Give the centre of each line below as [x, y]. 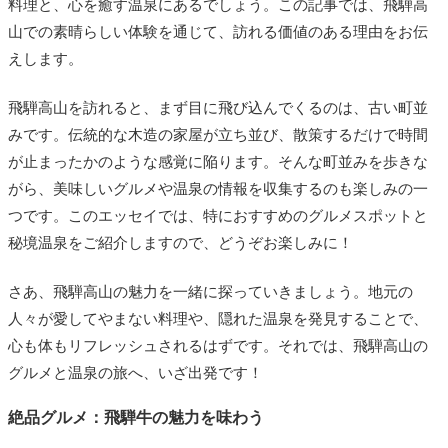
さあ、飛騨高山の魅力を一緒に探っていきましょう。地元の [210, 291]
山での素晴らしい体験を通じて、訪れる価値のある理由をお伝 [218, 31]
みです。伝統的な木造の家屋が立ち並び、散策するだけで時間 [218, 134]
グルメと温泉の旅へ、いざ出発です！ [135, 372]
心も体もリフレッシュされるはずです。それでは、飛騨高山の [218, 345]
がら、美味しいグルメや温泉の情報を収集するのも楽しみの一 [218, 188]
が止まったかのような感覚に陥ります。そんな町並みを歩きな [218, 161]
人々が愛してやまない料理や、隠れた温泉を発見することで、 [218, 318]
